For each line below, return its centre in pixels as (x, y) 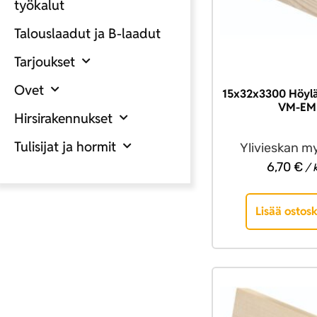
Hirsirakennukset (63, 118)
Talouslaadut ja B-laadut (87, 33)
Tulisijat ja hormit (65, 146)
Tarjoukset (45, 61)
